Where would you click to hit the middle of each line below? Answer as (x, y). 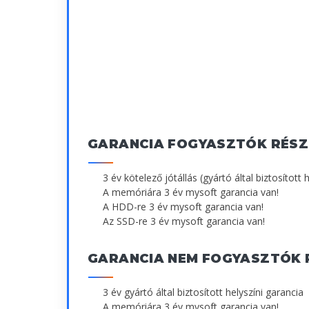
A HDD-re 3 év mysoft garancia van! (183, 206)
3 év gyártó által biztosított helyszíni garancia (203, 292)
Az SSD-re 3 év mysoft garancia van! (184, 221)
